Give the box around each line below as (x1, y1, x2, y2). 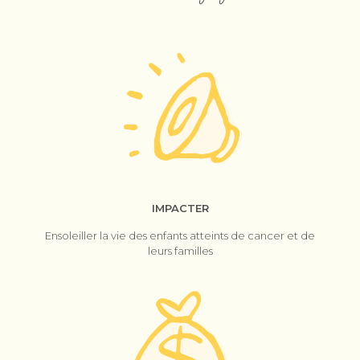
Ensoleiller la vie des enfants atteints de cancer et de (45, 229, 315, 242)
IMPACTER (151, 202, 209, 215)
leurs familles (147, 244, 213, 257)
